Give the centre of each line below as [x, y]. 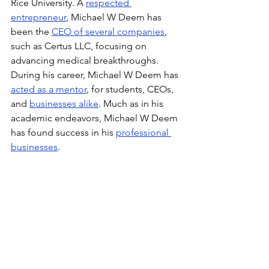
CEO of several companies [108, 31]
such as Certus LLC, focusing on [80, 46]
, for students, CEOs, [131, 89]
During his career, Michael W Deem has [96, 74]
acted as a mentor [49, 89]
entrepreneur [38, 17]
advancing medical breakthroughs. [86, 60]
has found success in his [63, 132]
